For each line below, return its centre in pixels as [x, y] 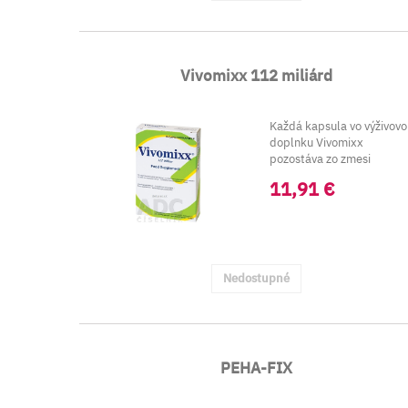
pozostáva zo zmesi [321, 159]
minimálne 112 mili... [326, 175]
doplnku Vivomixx [317, 143]
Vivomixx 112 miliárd [256, 76]
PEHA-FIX [256, 368]
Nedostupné [256, 278]
